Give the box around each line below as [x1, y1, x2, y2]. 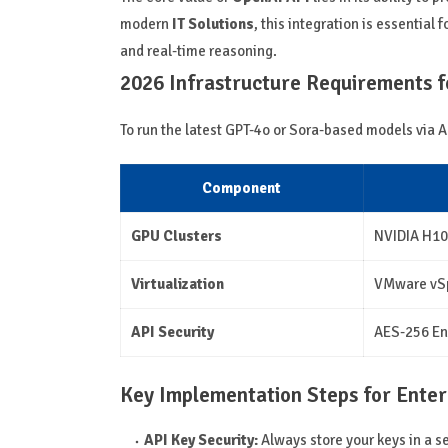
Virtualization [130, 275, 224, 294]
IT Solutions [171, 15, 254, 34]
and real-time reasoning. [119, 42, 277, 61]
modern [119, 15, 172, 34]
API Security [130, 323, 214, 342]
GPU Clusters [130, 227, 222, 246]
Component [202, 179, 281, 198]
